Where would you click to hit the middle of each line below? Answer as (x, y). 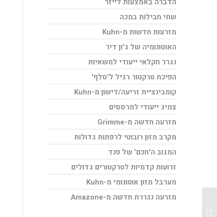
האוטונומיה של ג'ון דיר (141, 47)
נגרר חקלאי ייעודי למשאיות (132, 62)
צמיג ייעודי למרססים (143, 107)
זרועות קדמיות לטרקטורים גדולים (124, 167)
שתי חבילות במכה (148, 17)
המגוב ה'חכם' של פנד (142, 152)
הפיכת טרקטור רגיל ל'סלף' (134, 77)
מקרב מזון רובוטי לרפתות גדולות (125, 137)
